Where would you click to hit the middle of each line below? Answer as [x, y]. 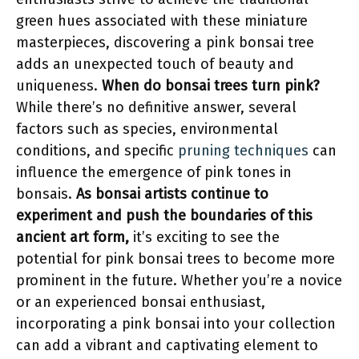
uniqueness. [59, 86]
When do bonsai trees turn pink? [211, 86]
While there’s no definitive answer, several [156, 107]
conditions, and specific [97, 151]
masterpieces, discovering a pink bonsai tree [165, 42]
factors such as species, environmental [147, 129]
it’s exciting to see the [204, 237]
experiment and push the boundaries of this [164, 216]
